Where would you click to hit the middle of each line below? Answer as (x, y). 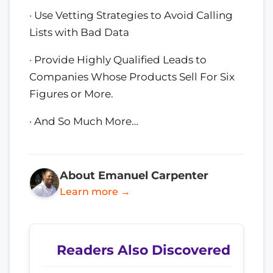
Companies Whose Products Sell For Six (132, 76)
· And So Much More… (84, 121)
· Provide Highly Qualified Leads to (118, 59)
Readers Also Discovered (144, 250)
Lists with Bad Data (79, 33)
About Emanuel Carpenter (134, 175)
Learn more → (95, 191)
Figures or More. (71, 94)
